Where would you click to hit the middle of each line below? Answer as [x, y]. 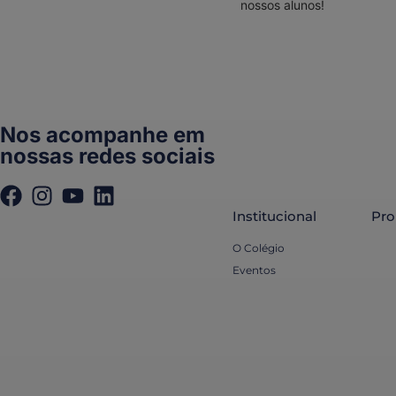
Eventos [255, 270]
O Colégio [259, 248]
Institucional [275, 217]
